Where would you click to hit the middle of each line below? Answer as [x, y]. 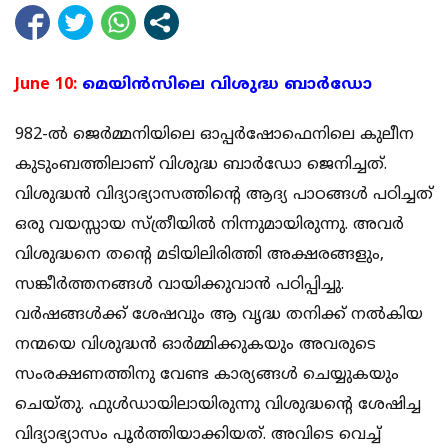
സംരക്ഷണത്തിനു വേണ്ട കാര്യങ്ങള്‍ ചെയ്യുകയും [207, 374]
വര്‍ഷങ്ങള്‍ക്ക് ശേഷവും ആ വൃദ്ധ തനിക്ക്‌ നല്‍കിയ [219, 314]
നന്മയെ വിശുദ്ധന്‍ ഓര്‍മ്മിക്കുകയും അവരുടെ [195, 344]
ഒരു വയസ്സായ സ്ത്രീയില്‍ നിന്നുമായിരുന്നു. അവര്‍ [209, 224]
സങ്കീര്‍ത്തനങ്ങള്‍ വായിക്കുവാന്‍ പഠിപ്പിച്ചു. [179, 284]
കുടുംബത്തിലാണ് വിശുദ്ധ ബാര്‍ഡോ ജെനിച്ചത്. [201, 164]
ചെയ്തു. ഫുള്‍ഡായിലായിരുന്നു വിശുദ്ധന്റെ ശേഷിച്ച [218, 404]
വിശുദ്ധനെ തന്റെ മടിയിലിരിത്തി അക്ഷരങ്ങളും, [199, 254]
